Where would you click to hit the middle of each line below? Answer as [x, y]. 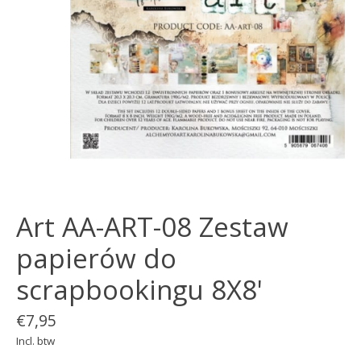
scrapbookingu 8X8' [139, 290]
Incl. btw [35, 340]
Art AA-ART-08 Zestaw [152, 227]
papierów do [96, 259]
